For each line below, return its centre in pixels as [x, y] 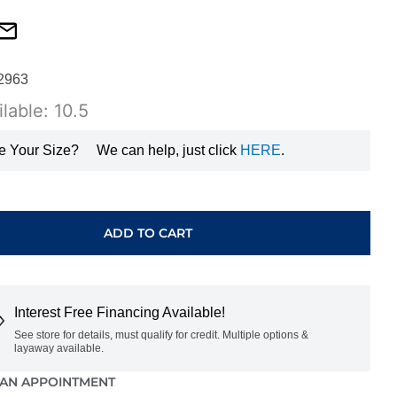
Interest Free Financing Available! [119, 312]
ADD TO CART [148, 233]
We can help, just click [168, 150]
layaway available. [58, 348]
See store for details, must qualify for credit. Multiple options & [161, 335]
